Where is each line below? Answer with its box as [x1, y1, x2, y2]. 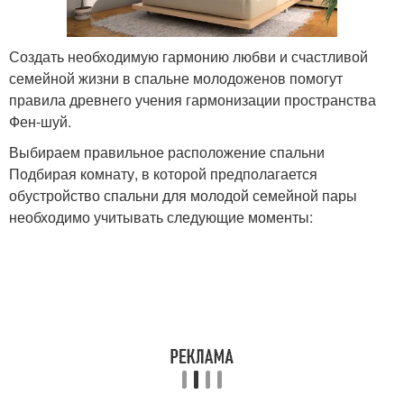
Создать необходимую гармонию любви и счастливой [9, 46, 368, 67]
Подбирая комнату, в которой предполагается [9, 163, 317, 184]
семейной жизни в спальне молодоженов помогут [9, 68, 343, 88]
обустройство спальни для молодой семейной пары [9, 185, 357, 206]
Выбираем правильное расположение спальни [9, 142, 325, 162]
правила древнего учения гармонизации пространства [9, 89, 376, 110]
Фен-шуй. [9, 111, 71, 132]
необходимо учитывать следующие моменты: [9, 207, 313, 227]
